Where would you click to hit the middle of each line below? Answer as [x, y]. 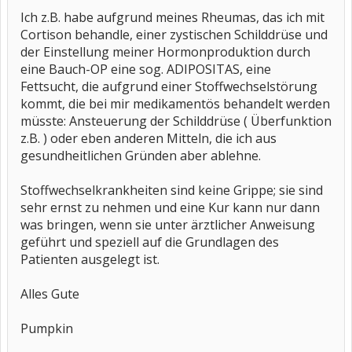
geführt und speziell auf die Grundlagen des [150, 242]
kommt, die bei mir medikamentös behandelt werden [175, 104]
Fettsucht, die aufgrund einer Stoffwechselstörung [169, 86]
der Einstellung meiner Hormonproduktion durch [165, 52]
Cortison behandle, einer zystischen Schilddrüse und [174, 35]
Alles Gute [50, 294]
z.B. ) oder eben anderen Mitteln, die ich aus [148, 138]
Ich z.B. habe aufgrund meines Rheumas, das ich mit [172, 17]
